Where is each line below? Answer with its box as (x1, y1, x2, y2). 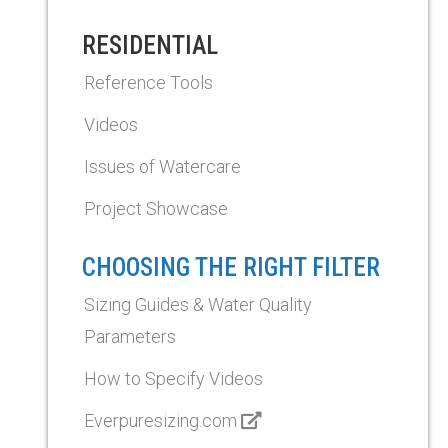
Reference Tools (84, 72, 213, 93)
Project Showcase (84, 198, 228, 219)
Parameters (84, 326, 176, 347)
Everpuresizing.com (84, 410, 241, 431)
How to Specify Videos (84, 368, 263, 389)
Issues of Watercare (84, 156, 241, 177)
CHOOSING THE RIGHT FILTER (82, 253, 380, 282)
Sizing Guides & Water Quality (84, 294, 312, 315)
